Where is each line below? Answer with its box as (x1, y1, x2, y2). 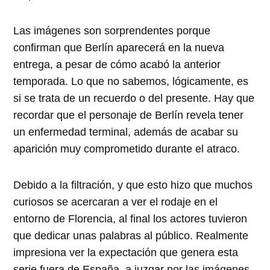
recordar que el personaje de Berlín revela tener (13, 109, 244, 122)
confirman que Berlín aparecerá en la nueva (13, 42, 225, 54)
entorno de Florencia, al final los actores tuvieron (13, 213, 248, 225)
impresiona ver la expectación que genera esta (13, 246, 239, 259)
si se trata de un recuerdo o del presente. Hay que (13, 92, 255, 105)
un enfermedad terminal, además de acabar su (13, 126, 239, 139)
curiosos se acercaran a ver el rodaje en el (13, 196, 218, 209)
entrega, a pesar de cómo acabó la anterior (13, 58, 221, 71)
